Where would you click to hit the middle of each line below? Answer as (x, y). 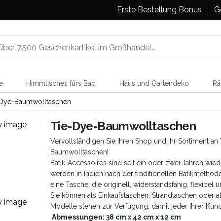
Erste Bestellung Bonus (159, 10)
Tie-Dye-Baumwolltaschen (123, 126)
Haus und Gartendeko (154, 83)
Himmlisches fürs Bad (61, 83)
